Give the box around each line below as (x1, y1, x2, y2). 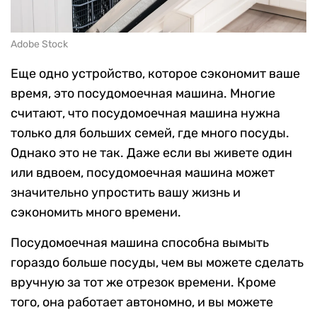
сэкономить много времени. (11, 204, 181, 220)
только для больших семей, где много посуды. (11, 125, 289, 141)
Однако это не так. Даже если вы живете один (11, 144, 292, 161)
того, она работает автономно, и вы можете (11, 294, 273, 310)
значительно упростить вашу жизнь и (11, 184, 241, 200)
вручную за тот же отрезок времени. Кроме (11, 274, 276, 290)
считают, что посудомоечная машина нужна (11, 105, 280, 121)
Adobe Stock (11, 38, 68, 50)
